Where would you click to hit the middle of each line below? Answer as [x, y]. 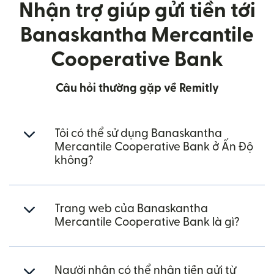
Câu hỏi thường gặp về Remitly [137, 88]
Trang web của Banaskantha [131, 209]
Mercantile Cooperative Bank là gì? [147, 222]
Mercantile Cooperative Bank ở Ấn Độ [154, 147]
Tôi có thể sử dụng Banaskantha [138, 134]
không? [74, 161]
